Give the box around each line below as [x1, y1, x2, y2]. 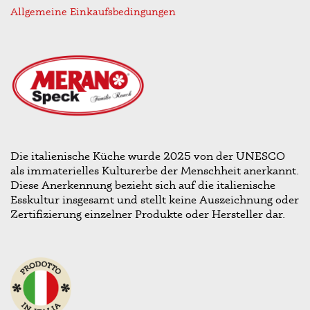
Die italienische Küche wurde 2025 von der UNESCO [10, 149, 285, 163]
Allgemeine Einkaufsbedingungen [10, 5, 176, 18]
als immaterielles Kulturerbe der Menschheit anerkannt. [10, 163, 299, 177]
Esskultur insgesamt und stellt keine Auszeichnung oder [10, 192, 299, 206]
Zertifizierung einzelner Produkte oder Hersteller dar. [10, 207, 285, 221]
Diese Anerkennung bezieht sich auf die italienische [10, 178, 275, 192]
